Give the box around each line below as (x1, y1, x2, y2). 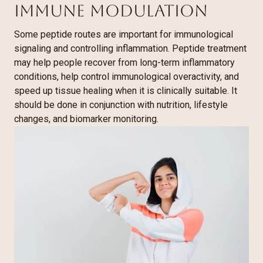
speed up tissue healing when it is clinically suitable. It (14, 85, 237, 96)
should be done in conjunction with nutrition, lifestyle (14, 99, 228, 110)
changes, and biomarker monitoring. (14, 113, 159, 124)
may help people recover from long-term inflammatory (14, 57, 235, 68)
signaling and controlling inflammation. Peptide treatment (14, 43, 247, 54)
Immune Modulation (14, 1, 208, 20)
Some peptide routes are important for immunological (14, 29, 233, 40)
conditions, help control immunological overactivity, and (14, 71, 239, 82)
